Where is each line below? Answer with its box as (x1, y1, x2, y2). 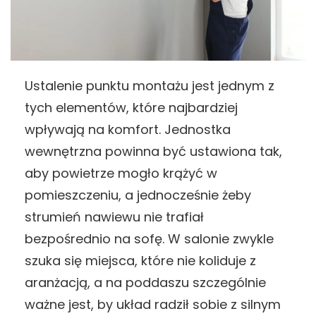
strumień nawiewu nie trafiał (25, 208, 204, 226)
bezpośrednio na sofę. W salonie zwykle (25, 230, 274, 248)
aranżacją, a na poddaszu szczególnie (25, 274, 266, 292)
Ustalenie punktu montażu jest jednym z (25, 77, 274, 95)
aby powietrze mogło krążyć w (25, 164, 217, 183)
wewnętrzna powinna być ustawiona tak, (25, 142, 282, 161)
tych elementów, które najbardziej (25, 99, 238, 117)
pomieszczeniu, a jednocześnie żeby (25, 186, 251, 205)
